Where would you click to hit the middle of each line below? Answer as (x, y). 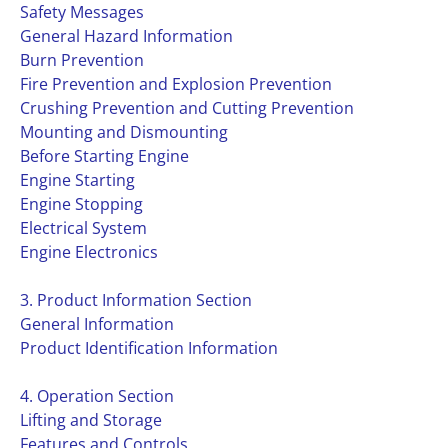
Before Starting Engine (104, 156)
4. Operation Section (97, 396)
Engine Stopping (81, 204)
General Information (97, 324)
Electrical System (83, 228)
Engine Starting (77, 180)
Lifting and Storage (91, 420)
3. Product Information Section (136, 300)
